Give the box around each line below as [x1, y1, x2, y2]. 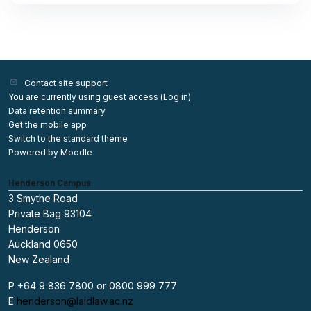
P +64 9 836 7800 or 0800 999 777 [8, 280, 177, 292]
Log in [163, 92, 188, 102]
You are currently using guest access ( [8, 92, 163, 102]
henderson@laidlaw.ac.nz [17, 295, 133, 307]
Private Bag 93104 [8, 208, 92, 219]
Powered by [8, 147, 60, 158]
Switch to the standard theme [8, 133, 128, 144]
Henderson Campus [8, 178, 91, 188]
